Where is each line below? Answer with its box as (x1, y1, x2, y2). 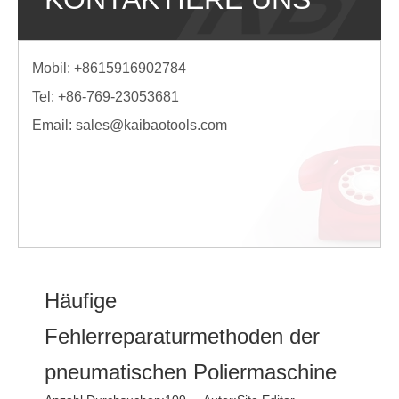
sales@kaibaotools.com (76, 118, 227, 133)
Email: (32, 118, 76, 133)
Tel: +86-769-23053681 (32, 89, 179, 104)
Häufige (45, 289, 117, 313)
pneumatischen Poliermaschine (45, 360, 337, 384)
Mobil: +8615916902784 (32, 61, 186, 76)
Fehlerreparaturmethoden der (45, 324, 320, 348)
